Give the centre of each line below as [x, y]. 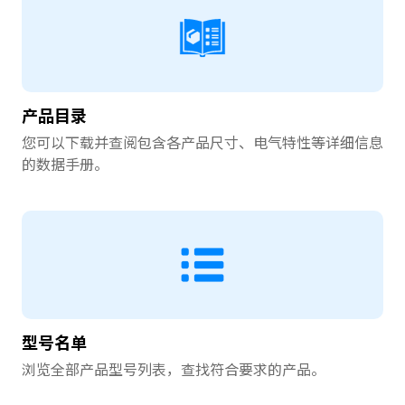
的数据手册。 [65, 164]
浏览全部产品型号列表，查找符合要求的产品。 [174, 369]
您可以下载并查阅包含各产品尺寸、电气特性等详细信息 [202, 142]
